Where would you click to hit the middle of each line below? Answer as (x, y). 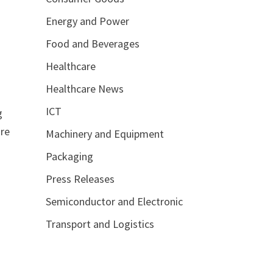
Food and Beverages (92, 44)
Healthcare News (84, 89)
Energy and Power (87, 21)
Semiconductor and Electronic (114, 201)
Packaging (69, 156)
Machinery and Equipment (105, 134)
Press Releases (80, 179)
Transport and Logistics (100, 224)
